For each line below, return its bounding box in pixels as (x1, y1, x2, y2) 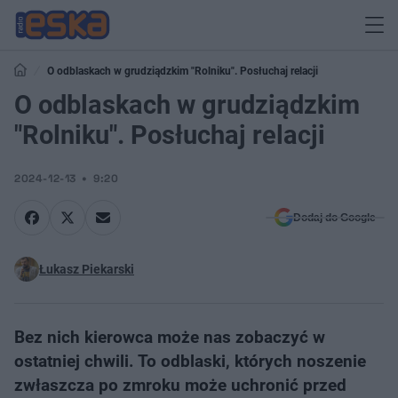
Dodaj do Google (293, 211, 376, 224)
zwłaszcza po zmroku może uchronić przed (14, 375, 346, 395)
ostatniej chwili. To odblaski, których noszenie (14, 351, 366, 371)
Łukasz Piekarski (39, 262, 134, 276)
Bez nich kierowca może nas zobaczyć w (14, 327, 325, 347)
